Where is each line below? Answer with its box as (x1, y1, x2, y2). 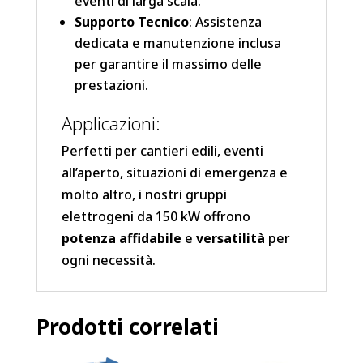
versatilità (195, 229, 265, 248)
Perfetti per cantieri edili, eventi (61, 142, 263, 160)
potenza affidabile (61, 229, 181, 248)
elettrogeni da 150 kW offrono (61, 207, 250, 226)
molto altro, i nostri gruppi (61, 186, 227, 204)
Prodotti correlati (36, 312, 219, 342)
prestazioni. (74, 76, 148, 95)
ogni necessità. (61, 251, 156, 270)
